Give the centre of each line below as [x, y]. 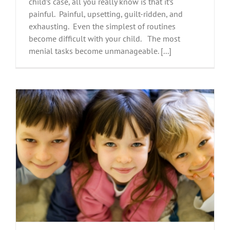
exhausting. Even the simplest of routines [102, 26]
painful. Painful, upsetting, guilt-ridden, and [106, 14]
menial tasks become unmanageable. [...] [100, 51]
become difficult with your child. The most [104, 38]
